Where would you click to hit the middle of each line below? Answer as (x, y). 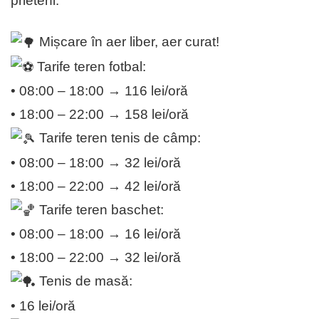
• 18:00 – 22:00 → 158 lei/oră (100, 115)
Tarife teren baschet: (100, 209)
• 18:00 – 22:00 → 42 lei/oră (96, 186)
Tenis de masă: (84, 281)
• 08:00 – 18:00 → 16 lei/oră (96, 234)
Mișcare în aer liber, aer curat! (127, 42)
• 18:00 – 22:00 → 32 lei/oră (96, 258)
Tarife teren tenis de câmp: (118, 138)
